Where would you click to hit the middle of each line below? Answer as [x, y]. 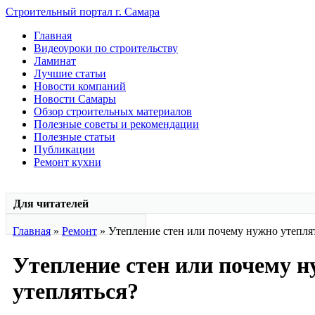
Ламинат [55, 61]
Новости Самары [75, 99]
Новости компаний [80, 86]
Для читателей [51, 204]
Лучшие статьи [70, 73]
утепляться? [76, 291]
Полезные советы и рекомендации [116, 124]
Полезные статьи [75, 137]
